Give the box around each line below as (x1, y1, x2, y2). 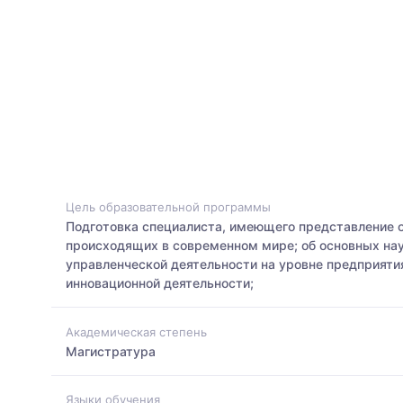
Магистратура (66, 343, 156, 359)
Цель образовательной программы (66, 200, 271, 215)
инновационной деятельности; (66, 275, 254, 291)
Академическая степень (66, 324, 207, 339)
